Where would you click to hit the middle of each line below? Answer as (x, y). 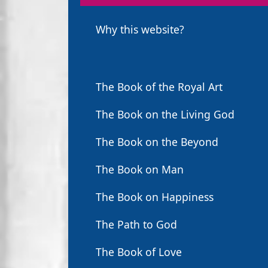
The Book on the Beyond (157, 142)
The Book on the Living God (165, 114)
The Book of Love (139, 252)
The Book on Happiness (155, 197)
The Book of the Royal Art (159, 87)
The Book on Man (140, 169)
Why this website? (140, 29)
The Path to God (136, 224)
